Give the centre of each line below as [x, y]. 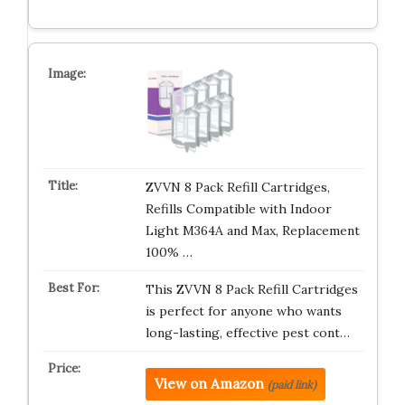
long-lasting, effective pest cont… [247, 333]
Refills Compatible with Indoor [238, 209]
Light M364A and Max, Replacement [252, 231]
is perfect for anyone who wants [243, 311]
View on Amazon [209, 384]
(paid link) [292, 385]
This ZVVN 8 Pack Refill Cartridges [251, 289]
